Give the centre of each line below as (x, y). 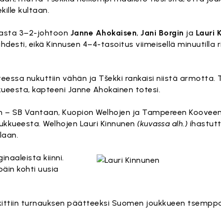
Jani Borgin (162, 33)
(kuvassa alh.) (163, 124)
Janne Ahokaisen (104, 33)
